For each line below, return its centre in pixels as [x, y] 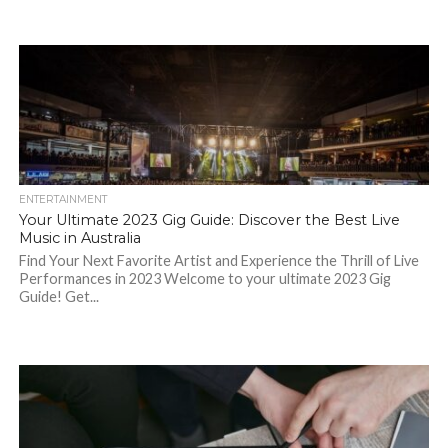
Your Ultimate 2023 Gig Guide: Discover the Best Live [209, 220]
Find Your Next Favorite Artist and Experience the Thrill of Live [218, 260]
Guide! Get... [58, 296]
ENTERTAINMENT [62, 199]
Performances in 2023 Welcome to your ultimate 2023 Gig [204, 278]
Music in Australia [79, 238]
